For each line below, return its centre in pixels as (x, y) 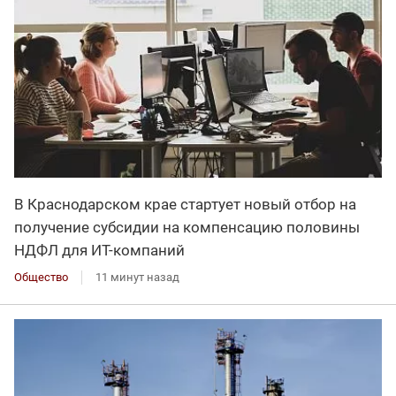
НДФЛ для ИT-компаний (99, 250)
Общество (41, 277)
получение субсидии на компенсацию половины (187, 227)
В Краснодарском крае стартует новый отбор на (185, 204)
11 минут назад (137, 277)
